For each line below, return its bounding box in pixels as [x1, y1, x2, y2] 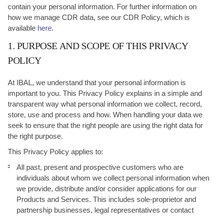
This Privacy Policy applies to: [8, 147, 103, 156]
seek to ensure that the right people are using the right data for [8, 121, 203, 129]
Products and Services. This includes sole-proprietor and [17, 195, 196, 203]
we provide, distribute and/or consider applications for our [17, 184, 197, 193]
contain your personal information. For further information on [8, 2, 197, 11]
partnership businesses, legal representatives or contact [17, 206, 194, 214]
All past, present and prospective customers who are [17, 163, 183, 171]
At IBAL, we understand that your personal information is [8, 78, 186, 87]
